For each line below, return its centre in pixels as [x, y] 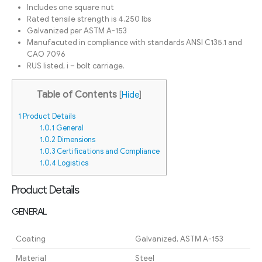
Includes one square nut [70, 7]
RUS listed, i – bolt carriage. [76, 66]
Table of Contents [77, 95]
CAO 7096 [46, 54]
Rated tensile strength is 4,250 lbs [89, 19]
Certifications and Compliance [108, 152]
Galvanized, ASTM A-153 [179, 239]
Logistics [73, 163]
